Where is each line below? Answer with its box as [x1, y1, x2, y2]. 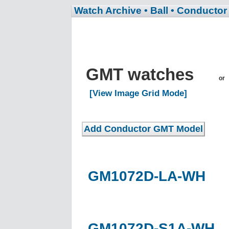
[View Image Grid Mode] [89, 88, 187, 98]
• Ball [144, 5, 168, 16]
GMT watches [86, 64, 198, 84]
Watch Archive [74, 5, 142, 16]
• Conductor [171, 5, 227, 16]
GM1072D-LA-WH [88, 168, 205, 184]
